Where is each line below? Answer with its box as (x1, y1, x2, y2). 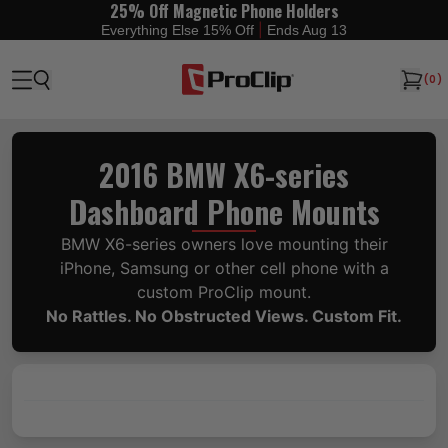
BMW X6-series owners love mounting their (60, 234, 388, 254)
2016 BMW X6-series (99, 152, 349, 197)
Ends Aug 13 (267, 21, 347, 38)
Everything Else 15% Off (101, 21, 258, 38)
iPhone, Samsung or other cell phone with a (59, 258, 389, 278)
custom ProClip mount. (137, 282, 311, 302)
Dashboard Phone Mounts (68, 189, 380, 234)
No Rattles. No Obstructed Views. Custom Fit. (46, 306, 402, 326)
